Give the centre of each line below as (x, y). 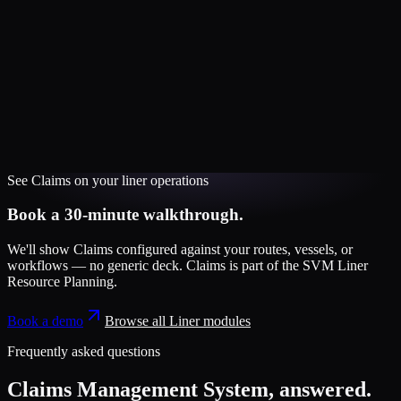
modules (225, 321)
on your (96, 180)
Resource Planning (60, 282)
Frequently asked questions (84, 352)
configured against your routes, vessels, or (233, 250)
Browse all (137, 321)
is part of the (264, 266)
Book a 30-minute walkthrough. (125, 215)
